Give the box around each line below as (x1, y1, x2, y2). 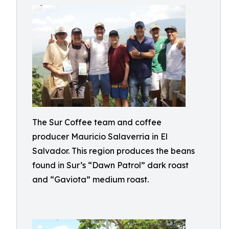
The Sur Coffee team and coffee (32, 117, 162, 127)
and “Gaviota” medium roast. (32, 174, 149, 185)
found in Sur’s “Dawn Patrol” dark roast (32, 160, 189, 170)
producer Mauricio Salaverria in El (32, 131, 168, 142)
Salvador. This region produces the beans (32, 146, 195, 156)
